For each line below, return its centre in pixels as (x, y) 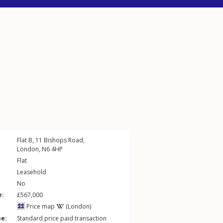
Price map (40, 206)
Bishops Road (63, 140)
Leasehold (32, 172)
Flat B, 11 (30, 140)
